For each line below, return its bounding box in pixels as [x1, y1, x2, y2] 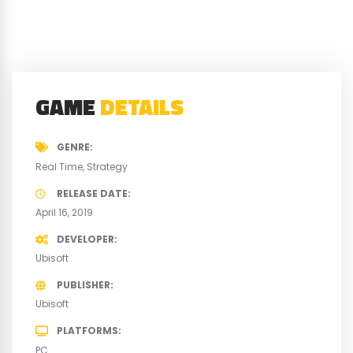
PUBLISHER [56, 278, 110, 292]
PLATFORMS [56, 324, 118, 338]
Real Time [35, 159, 83, 173]
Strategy [87, 159, 128, 173]
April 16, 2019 [35, 205, 93, 219]
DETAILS [100, 90, 184, 124]
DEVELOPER [56, 232, 114, 246]
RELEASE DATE [56, 186, 128, 200]
